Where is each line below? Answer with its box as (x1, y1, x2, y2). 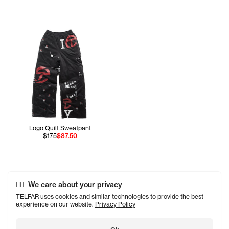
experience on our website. (16, 200, 95, 208)
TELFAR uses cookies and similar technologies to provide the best (16, 193, 203, 200)
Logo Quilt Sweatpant (29, 124, 91, 132)
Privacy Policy (95, 200, 135, 208)
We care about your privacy (28, 180, 122, 189)
